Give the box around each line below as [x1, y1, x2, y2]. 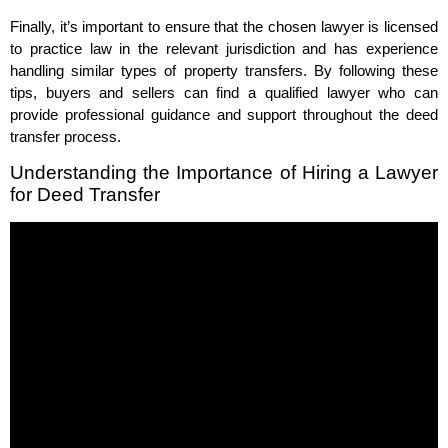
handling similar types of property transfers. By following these [10, 62, 438, 80]
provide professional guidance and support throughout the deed [10, 106, 438, 124]
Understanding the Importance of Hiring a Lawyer [10, 162, 438, 184]
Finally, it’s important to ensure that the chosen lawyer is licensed [10, 18, 438, 36]
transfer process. [10, 128, 121, 146]
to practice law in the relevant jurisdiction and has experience [10, 40, 438, 58]
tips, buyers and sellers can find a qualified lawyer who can [10, 84, 438, 102]
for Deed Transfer [10, 184, 160, 206]
